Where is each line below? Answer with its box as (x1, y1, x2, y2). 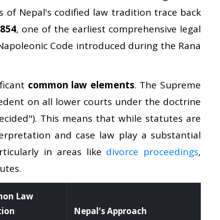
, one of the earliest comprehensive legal (16, 22, 201, 35)
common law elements (27, 78, 135, 91)
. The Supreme (134, 78, 201, 91)
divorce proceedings (106, 145, 199, 158)
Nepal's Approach (74, 205, 147, 217)
